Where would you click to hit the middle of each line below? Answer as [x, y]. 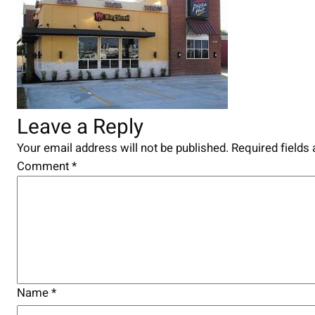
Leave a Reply [80, 127]
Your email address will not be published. [123, 148]
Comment [44, 166]
